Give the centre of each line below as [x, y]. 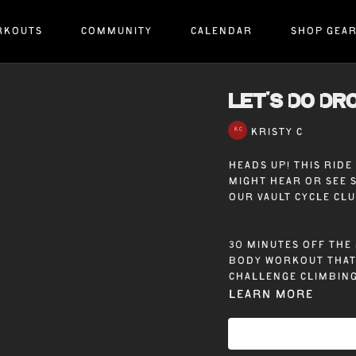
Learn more [271, 296]
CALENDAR [221, 32]
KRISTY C [277, 133]
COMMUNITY [116, 32]
